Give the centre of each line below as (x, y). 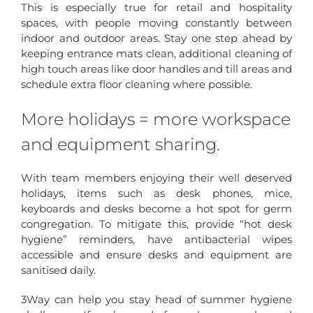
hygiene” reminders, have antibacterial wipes (156, 239)
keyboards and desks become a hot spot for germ (156, 208)
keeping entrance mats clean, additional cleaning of (156, 53)
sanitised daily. (58, 270)
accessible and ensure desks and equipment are (156, 254)
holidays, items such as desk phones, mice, (156, 193)
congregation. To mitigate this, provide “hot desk (156, 224)
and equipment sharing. (121, 144)
